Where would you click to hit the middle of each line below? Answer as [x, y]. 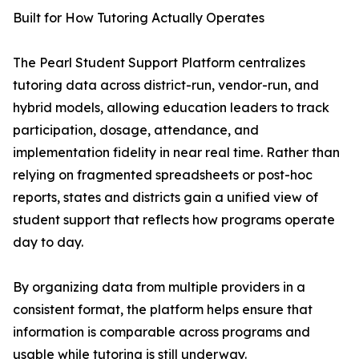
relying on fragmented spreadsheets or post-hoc [163, 175]
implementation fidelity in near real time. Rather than [176, 153]
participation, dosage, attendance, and [136, 130]
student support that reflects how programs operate [174, 220]
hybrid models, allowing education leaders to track [171, 108]
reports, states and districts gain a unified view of [165, 198]
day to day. [48, 242]
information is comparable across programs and [161, 332]
